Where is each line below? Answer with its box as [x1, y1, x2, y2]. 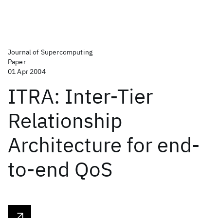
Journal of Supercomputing [8, 48, 92, 56]
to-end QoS [8, 156, 112, 182]
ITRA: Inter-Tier [8, 83, 153, 109]
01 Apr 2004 [8, 67, 46, 76]
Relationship [8, 107, 122, 134]
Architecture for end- [8, 131, 200, 158]
